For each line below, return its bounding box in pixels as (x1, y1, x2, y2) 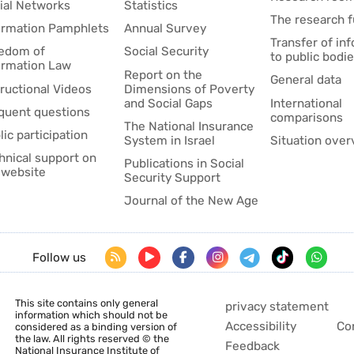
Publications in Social (124, 156, 245, 171)
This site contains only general (14, 296, 158, 309)
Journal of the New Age (124, 194, 259, 209)
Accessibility (225, 318, 297, 333)
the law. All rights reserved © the (14, 332, 169, 345)
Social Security (124, 44, 209, 59)
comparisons (269, 110, 343, 125)
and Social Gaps (124, 96, 213, 111)
